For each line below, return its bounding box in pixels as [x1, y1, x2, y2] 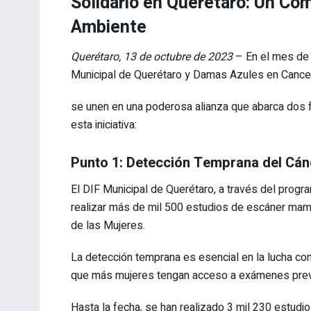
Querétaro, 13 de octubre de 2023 [71, 49, 233, 66]
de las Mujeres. [71, 217, 145, 235]
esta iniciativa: [71, 117, 137, 134]
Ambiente [71, 14, 146, 40]
